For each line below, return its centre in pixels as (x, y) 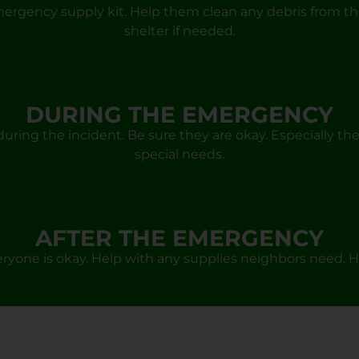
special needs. (179, 155)
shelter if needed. (179, 30)
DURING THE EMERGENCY (179, 115)
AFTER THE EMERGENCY (179, 238)
